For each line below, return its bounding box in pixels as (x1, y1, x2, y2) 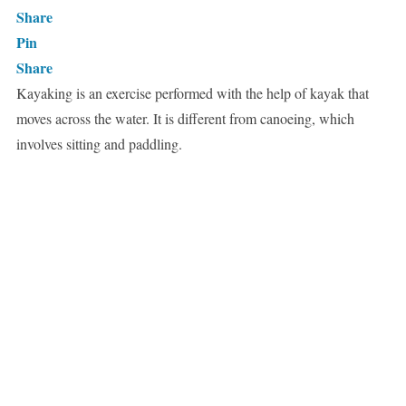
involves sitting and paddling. (15, 134, 182, 154)
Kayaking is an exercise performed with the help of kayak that (15, 83, 369, 103)
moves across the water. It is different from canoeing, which (15, 109, 354, 129)
